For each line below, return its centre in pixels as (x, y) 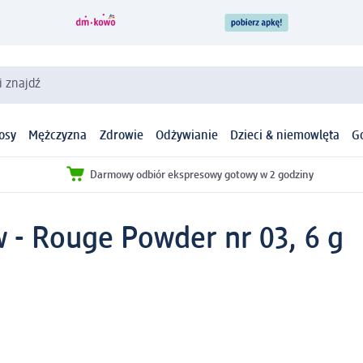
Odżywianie (186, 137)
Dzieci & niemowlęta (285, 137)
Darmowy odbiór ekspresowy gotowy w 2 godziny (202, 175)
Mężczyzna (58, 137)
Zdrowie (121, 137)
